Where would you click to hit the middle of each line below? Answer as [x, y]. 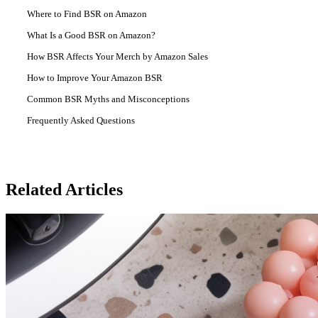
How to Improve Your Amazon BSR [95, 78]
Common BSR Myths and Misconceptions [108, 99]
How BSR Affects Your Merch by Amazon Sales [117, 57]
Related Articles [64, 190]
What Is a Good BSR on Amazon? [91, 35]
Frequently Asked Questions [81, 121]
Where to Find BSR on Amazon [87, 14]
